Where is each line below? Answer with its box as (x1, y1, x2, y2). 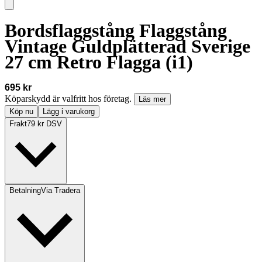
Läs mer (139, 95, 166, 104)
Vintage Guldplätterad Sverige (5, 35, 250, 57)
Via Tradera (41, 186, 80, 195)
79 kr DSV (27, 119, 62, 129)
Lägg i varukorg (43, 107, 95, 116)
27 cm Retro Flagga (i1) (5, 51, 193, 73)
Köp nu (9, 107, 33, 116)
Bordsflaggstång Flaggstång (5, 19, 227, 41)
